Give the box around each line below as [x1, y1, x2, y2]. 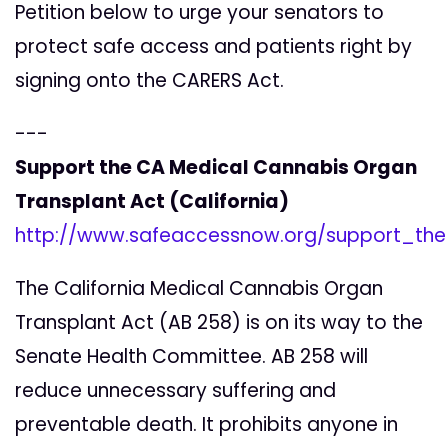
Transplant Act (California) [15, 188, 289, 216]
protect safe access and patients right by [15, 33, 412, 61]
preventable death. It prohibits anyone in [15, 411, 398, 439]
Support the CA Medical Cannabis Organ [15, 154, 417, 182]
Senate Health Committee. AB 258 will [15, 343, 368, 371]
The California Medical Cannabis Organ [15, 275, 383, 303]
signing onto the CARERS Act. [15, 67, 284, 95]
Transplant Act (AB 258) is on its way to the [15, 309, 423, 337]
